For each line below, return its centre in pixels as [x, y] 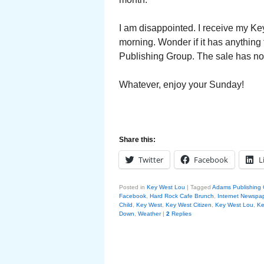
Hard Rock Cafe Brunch [182, 196]
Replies [181, 214]
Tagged [201, 187]
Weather [149, 214]
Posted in [132, 187]
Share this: [137, 140]
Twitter [151, 160]
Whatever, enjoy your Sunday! [181, 85]
